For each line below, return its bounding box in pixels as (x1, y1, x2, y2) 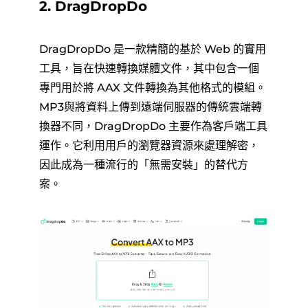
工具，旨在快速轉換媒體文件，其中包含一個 (38, 61, 259, 75)
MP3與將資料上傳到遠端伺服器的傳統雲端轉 (38, 100, 262, 113)
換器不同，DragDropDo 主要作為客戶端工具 (38, 119, 267, 133)
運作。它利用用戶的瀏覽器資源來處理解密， (38, 138, 259, 152)
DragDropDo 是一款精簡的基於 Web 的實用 (38, 42, 266, 56)
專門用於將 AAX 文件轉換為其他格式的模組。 (38, 80, 266, 94)
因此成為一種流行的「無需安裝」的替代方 (38, 157, 248, 171)
